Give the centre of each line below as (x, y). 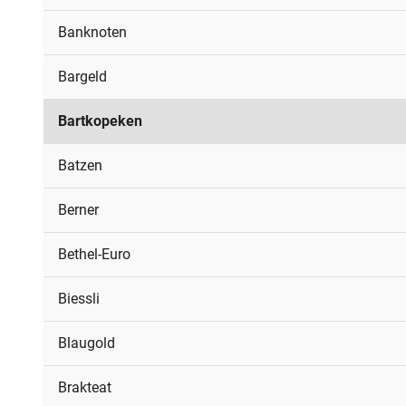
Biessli (79, 299)
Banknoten (92, 32)
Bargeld (82, 77)
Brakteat (85, 387)
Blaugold (87, 343)
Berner (78, 210)
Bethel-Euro (94, 254)
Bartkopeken (100, 121)
